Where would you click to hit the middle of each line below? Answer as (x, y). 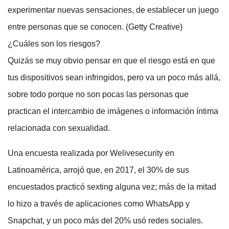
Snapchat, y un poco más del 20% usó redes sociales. (105, 221)
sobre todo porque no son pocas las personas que (98, 95)
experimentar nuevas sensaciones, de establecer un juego (113, 10)
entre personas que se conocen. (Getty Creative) (95, 27)
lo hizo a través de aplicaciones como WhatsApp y (99, 204)
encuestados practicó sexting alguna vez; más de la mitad (112, 187)
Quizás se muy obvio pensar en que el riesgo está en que (111, 61)
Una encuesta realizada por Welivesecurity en (91, 153)
